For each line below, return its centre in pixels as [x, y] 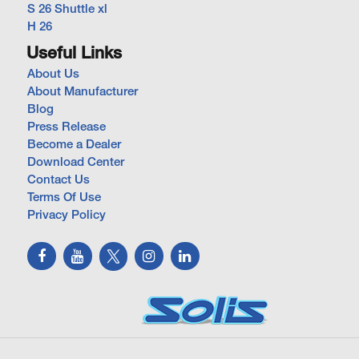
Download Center [76, 163]
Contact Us [58, 180]
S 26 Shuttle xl [67, 10]
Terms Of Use [64, 198]
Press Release [67, 127]
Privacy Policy [67, 216]
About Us [53, 75]
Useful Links [74, 54]
